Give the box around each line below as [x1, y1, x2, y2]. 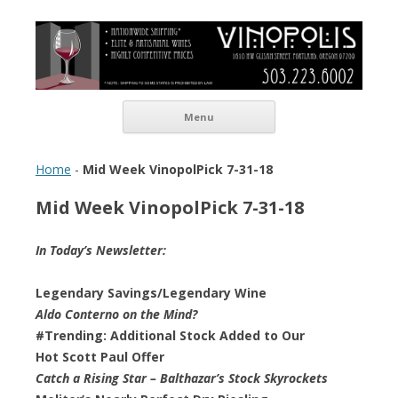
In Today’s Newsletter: [36, 241, 166, 259]
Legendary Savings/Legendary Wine [36, 283, 267, 301]
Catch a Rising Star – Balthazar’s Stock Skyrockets [36, 369, 328, 386]
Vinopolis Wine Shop [36, 20, 235, 49]
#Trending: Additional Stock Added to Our [36, 326, 305, 344]
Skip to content [275, 97, 362, 115]
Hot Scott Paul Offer [36, 347, 164, 365]
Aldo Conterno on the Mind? [36, 305, 197, 322]
